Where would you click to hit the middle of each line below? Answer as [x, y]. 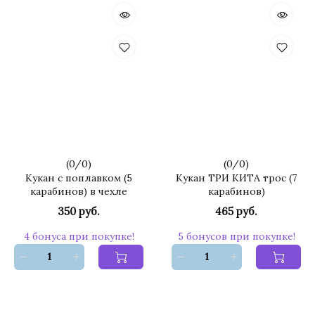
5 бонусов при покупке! [236, 236]
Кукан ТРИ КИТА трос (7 [236, 178]
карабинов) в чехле [79, 191]
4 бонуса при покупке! [79, 236]
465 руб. [236, 211]
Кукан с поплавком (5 [79, 178]
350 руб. [79, 211]
